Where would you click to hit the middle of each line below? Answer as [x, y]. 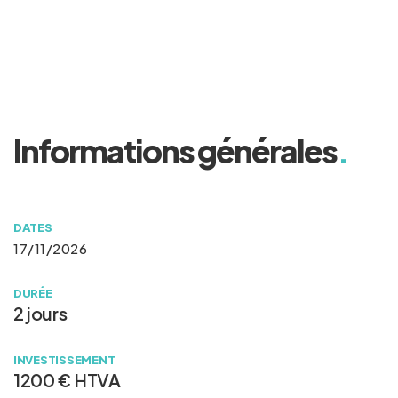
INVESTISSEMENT [64, 360]
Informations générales [175, 150]
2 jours [40, 313]
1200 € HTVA [67, 380]
